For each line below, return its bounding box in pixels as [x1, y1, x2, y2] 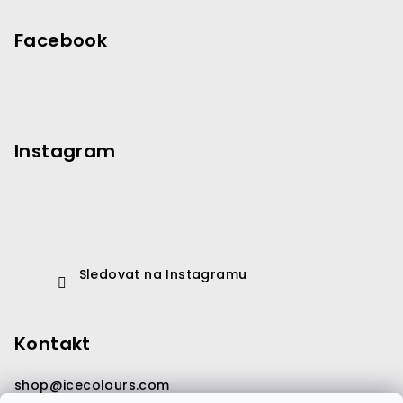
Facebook [14, 28, 108, 53]
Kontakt [14, 331, 91, 356]
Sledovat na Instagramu [78, 265, 247, 283]
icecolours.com [63, 376, 170, 394]
